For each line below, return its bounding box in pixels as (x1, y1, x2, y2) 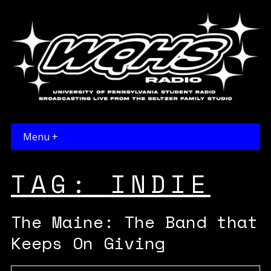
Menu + (22, 130, 58, 144)
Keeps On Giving (10, 230, 165, 256)
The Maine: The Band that (10, 209, 258, 235)
